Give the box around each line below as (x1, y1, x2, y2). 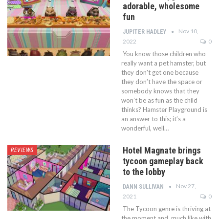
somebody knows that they (121, 87, 199, 95)
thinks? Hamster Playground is (121, 105, 207, 113)
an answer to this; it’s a (121, 114, 186, 123)
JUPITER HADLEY (123, 28, 168, 35)
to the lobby (123, 166, 165, 177)
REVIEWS (11, 146, 34, 153)
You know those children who (123, 49, 206, 58)
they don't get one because (121, 68, 198, 76)
